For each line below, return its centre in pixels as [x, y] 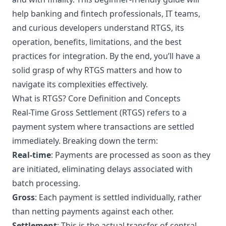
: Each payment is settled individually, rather [118, 197]
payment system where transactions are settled [103, 127]
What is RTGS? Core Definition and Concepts [96, 98]
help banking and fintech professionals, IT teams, [106, 14]
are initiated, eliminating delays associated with [102, 169]
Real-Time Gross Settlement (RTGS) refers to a [99, 112]
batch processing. [46, 183]
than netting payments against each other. [93, 211]
